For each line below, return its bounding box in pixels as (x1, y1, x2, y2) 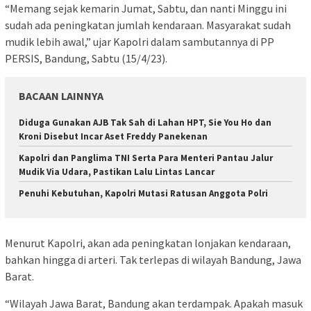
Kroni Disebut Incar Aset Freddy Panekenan (19, 131, 208, 143)
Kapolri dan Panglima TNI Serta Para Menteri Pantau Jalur (19, 152, 273, 165)
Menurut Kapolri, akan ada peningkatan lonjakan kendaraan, (5, 235, 291, 250)
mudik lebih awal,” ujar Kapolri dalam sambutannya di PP (5, 35, 274, 49)
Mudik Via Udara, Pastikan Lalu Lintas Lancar (19, 166, 215, 178)
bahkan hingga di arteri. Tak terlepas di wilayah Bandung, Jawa (5, 252, 301, 267)
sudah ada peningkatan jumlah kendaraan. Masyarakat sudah (5, 18, 291, 33)
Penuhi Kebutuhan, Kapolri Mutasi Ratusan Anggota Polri (19, 187, 268, 200)
